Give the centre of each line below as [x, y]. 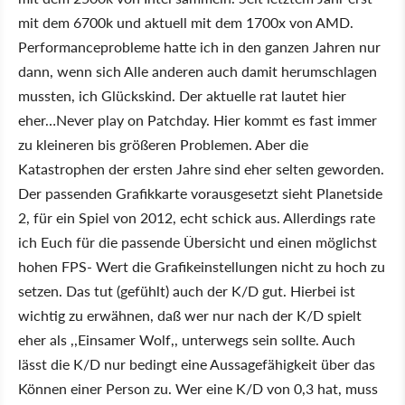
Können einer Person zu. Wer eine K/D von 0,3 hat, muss [198, 388]
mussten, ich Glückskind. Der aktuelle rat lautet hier [182, 95]
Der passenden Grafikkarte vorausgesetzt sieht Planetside [200, 193]
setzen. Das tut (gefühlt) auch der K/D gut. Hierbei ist [187, 291]
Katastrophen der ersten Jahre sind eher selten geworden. [201, 169]
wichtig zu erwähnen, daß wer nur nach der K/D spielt [190, 315]
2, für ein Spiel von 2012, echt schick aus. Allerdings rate [197, 217]
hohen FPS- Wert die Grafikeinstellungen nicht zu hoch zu [202, 266]
